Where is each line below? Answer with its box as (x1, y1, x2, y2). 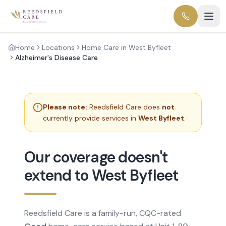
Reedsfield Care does (89, 102, 162, 111)
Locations (42, 43, 75, 52)
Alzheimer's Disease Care (15, 53, 98, 62)
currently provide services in (43, 114, 138, 123)
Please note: (43, 102, 87, 111)
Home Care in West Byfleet (82, 43, 171, 52)
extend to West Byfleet (24, 165, 179, 185)
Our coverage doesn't (24, 147, 167, 167)
